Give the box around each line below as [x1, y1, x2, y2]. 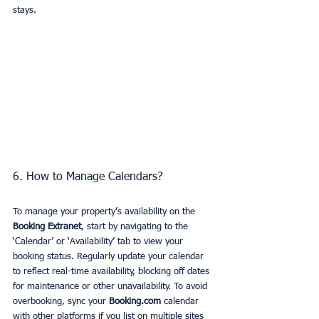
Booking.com [109, 297, 161, 307]
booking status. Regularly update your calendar [13, 252, 206, 262]
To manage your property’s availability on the [13, 207, 198, 217]
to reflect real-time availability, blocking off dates [13, 267, 212, 277]
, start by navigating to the [81, 222, 191, 232]
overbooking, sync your [13, 297, 109, 307]
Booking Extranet [13, 222, 81, 232]
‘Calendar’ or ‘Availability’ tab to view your [13, 237, 186, 247]
